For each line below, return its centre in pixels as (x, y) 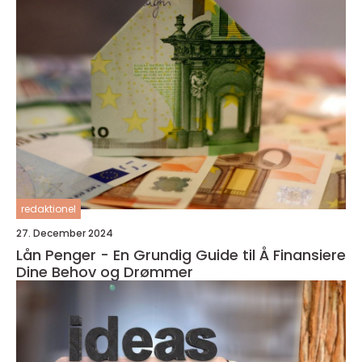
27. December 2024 (65, 233)
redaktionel (48, 208)
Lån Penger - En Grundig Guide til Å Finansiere (181, 255)
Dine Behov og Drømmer (105, 271)
